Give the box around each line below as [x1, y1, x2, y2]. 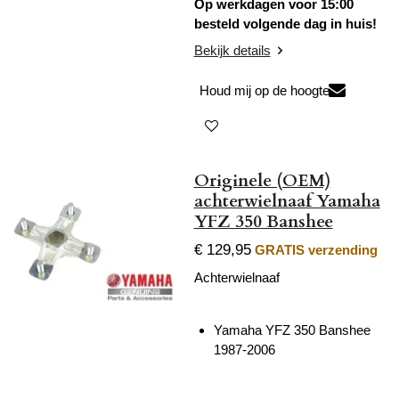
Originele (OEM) [193, 168, 330, 192]
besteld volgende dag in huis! [193, 16, 377, 32]
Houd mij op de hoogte [199, 83, 330, 99]
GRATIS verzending [254, 242, 378, 257]
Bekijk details [193, 42, 271, 58]
